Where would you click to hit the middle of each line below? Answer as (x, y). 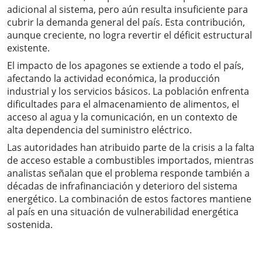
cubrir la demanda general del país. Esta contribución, (126, 23)
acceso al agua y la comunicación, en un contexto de (122, 117)
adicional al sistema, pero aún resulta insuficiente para (127, 10)
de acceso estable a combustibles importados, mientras (130, 161)
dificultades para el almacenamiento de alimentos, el (123, 104)
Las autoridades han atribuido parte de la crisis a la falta (131, 148)
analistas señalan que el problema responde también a (128, 173)
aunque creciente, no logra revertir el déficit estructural (130, 35)
